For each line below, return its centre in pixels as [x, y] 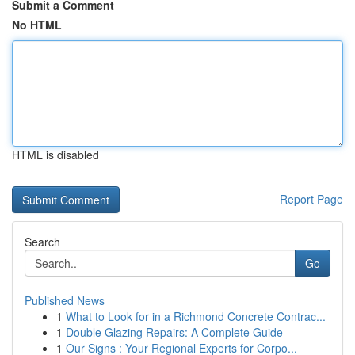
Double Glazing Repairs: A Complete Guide [174, 332]
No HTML [37, 25]
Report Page [311, 199]
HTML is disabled [55, 155]
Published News [65, 300]
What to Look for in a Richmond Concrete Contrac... [196, 316]
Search [42, 242]
